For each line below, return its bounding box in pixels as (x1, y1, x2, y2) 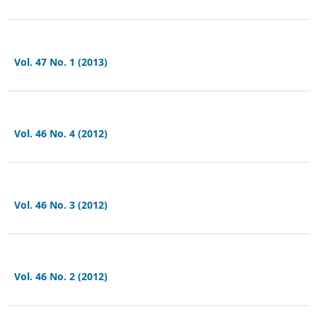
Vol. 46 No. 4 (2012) (13, 127, 108, 141)
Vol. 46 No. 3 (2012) (13, 198, 108, 212)
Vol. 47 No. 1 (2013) (13, 55, 108, 69)
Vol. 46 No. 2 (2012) (13, 270, 108, 284)
